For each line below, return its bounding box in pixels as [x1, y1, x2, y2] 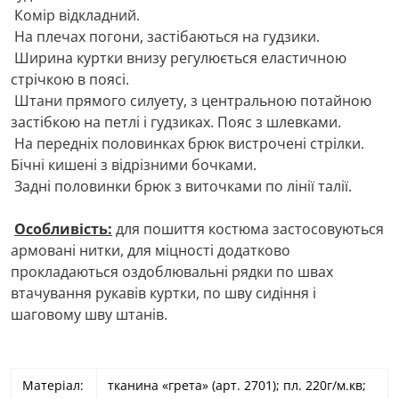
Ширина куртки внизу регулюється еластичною [11, 48, 346, 68]
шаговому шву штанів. [11, 305, 167, 324]
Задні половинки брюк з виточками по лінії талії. [11, 176, 352, 196]
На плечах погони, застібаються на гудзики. [11, 27, 320, 46]
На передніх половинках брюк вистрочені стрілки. [11, 134, 364, 153]
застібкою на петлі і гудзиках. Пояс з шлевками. [11, 112, 341, 132]
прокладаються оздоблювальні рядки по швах [11, 262, 333, 281]
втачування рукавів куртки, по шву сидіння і [11, 283, 316, 303]
